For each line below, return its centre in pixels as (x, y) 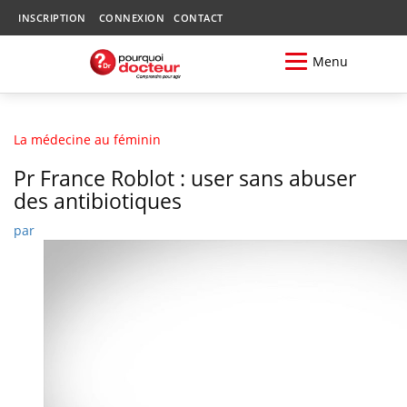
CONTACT (199, 18)
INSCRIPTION (52, 18)
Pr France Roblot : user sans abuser (185, 178)
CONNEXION (131, 18)
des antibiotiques (98, 200)
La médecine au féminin (87, 139)
